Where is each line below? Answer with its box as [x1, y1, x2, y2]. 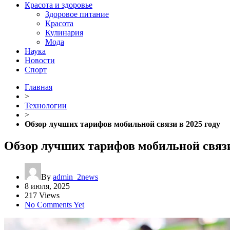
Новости [25, 56, 55, 65]
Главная [25, 83, 52, 91]
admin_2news [53, 172, 98, 181]
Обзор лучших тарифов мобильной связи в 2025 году [25, 120, 220, 128]
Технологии [25, 101, 67, 110]
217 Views [25, 190, 60, 200]
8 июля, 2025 [25, 181, 70, 190]
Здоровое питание [45, 10, 109, 18]
